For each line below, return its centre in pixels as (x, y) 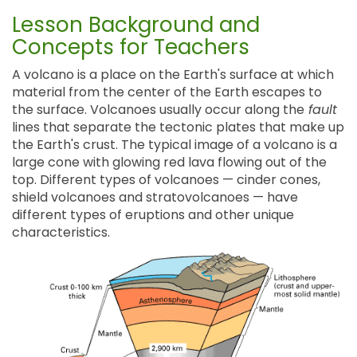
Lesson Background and (136, 25)
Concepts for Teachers (131, 47)
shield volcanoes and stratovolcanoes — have (155, 198)
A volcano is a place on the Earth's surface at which (173, 75)
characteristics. (61, 233)
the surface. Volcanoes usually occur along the (158, 110)
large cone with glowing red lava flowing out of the (169, 163)
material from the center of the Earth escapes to (167, 92)
